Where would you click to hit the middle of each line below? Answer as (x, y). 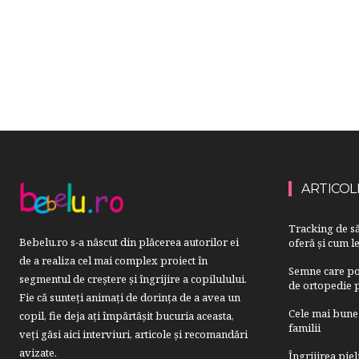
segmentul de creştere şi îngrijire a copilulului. (133, 278)
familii (306, 327)
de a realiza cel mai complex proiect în (113, 260)
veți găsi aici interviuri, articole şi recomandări (133, 334)
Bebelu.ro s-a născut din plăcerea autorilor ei (129, 242)
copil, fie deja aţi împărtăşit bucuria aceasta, (127, 315)
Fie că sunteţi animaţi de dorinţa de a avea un (130, 297)
